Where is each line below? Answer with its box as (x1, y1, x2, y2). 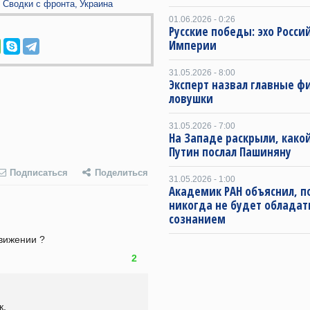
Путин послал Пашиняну (169, 144, 291, 160)
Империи (169, 37, 217, 53)
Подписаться (10, 168, 68, 179)
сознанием (169, 211, 226, 227)
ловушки (169, 91, 213, 107)
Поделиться (95, 168, 148, 179)
